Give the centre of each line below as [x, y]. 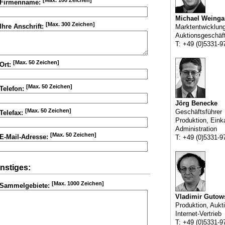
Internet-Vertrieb [198, 214]
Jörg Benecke [196, 103]
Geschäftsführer [198, 112]
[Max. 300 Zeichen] [70, 24]
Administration [196, 129]
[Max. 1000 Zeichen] [78, 183]
